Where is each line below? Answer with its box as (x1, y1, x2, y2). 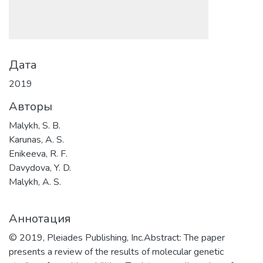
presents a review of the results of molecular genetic (9, 245, 224, 258)
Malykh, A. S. (9, 176, 61, 188)
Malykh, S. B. (9, 119, 60, 132)
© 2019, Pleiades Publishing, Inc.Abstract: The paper (9, 231, 225, 244)
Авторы (9, 99, 52, 114)
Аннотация (9, 211, 71, 227)
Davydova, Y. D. (9, 161, 71, 174)
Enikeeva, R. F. (9, 147, 68, 160)
